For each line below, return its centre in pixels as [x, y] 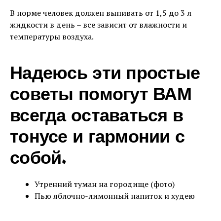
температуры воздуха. [52, 37]
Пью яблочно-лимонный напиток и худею [115, 196]
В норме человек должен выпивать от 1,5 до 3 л [101, 13]
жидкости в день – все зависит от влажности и [98, 25]
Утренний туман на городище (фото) [105, 184]
